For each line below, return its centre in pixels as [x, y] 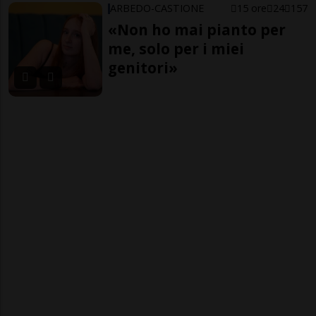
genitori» [143, 68]
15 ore [251, 8]
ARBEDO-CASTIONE [157, 8]
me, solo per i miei [176, 49]
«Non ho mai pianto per [197, 30]
